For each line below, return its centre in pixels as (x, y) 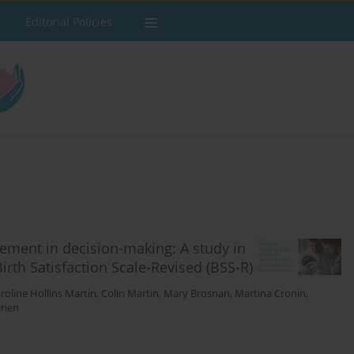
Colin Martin (130, 294)
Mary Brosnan (197, 294)
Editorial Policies (69, 22)
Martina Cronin (270, 294)
